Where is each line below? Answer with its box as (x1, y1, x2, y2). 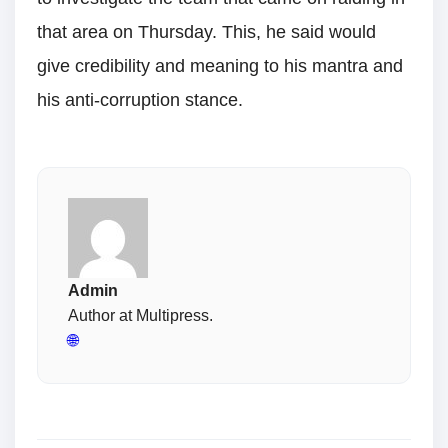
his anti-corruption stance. (37, 89, 243, 110)
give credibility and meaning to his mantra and (37, 55, 403, 76)
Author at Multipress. (68, 306, 213, 324)
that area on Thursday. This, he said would (37, 21, 376, 42)
